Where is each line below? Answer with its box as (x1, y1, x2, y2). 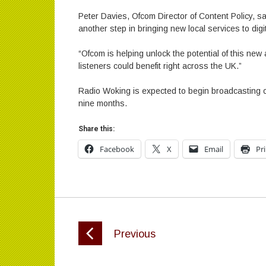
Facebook (100, 144, 134, 154)
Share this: (78, 125, 115, 133)
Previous (114, 228, 156, 240)
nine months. (78, 99, 127, 108)
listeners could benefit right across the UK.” (78, 61, 242, 71)
